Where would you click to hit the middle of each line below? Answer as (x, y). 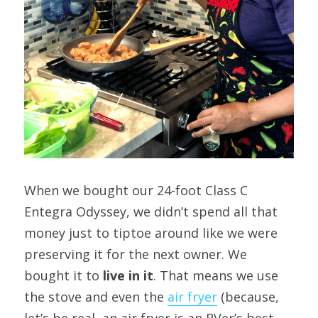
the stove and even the (96, 296)
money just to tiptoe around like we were (151, 232)
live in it (128, 275)
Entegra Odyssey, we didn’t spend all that (151, 211)
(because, (248, 296)
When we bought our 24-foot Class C (136, 190)
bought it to (64, 275)
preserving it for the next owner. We (136, 254)
